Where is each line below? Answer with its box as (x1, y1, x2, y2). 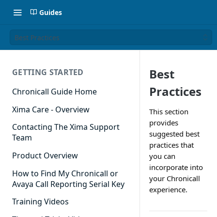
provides (149, 118, 178, 127)
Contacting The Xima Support (12, 122, 120, 133)
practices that (149, 140, 194, 150)
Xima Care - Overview (12, 104, 90, 115)
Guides (39, 7, 62, 17)
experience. (149, 185, 187, 194)
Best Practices (15, 32, 60, 42)
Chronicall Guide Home (12, 86, 97, 97)
